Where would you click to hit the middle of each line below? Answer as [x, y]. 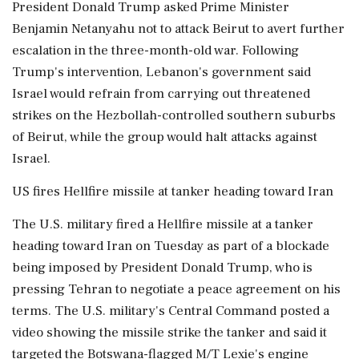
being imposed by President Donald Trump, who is [162, 268]
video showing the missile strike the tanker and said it [169, 333]
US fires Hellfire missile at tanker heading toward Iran [173, 192]
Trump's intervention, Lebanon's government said [161, 72]
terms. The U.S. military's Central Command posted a [171, 311]
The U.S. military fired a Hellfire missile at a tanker [163, 224]
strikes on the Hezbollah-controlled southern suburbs [174, 115]
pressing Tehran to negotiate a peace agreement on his [176, 289]
